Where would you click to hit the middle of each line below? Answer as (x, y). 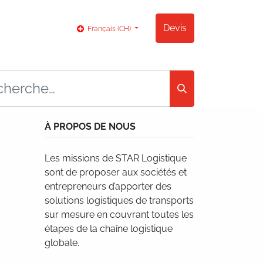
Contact (36, 28)
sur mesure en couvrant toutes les (119, 215)
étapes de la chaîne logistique (109, 229)
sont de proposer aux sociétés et (116, 172)
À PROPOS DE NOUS (90, 127)
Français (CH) (109, 29)
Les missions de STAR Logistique (116, 158)
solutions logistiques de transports (119, 200)
